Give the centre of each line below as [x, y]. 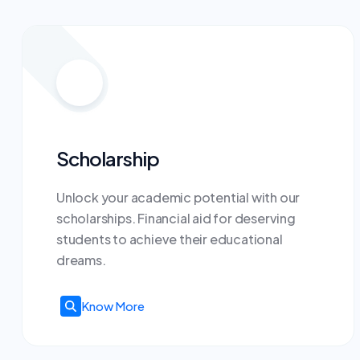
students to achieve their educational [170, 239]
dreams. [81, 260]
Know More [113, 306]
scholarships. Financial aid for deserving [176, 218]
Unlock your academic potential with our [178, 197]
